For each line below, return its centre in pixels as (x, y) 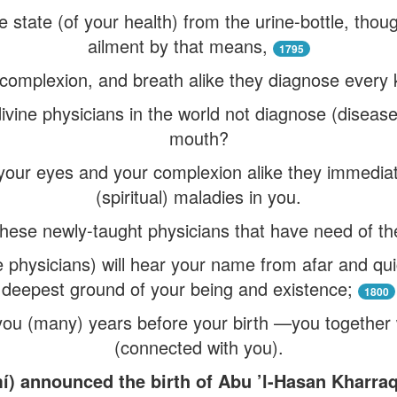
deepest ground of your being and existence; (177, 288)
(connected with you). (198, 347)
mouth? (198, 138)
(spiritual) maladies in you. (198, 196)
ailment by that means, (177, 46)
